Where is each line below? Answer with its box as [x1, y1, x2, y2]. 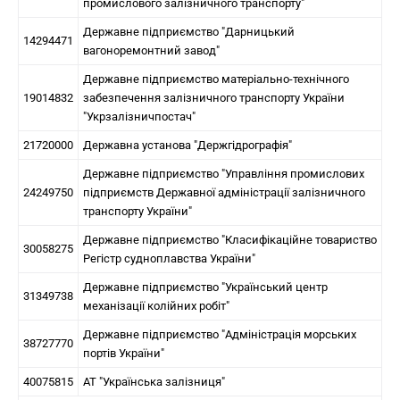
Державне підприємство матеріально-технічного [83, 72, 349, 86]
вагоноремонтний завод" [83, 44, 220, 57]
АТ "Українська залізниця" [83, 375, 225, 388]
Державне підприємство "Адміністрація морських [83, 328, 356, 341]
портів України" [83, 346, 164, 360]
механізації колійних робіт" [83, 299, 229, 312]
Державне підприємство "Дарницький [83, 25, 295, 38]
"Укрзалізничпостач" [83, 110, 196, 123]
